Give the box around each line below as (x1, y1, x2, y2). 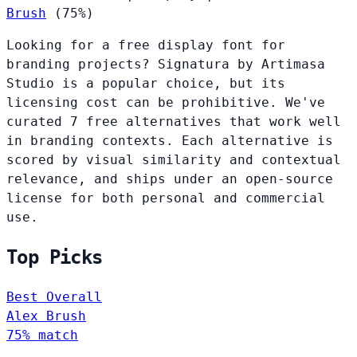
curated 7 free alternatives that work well (6, 114, 341, 130)
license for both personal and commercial (6, 190, 325, 206)
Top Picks (6, 246, 103, 269)
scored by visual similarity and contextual (6, 152, 341, 168)
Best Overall (6, 289, 102, 305)
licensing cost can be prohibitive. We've (6, 95, 325, 111)
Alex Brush (6, 308, 86, 324)
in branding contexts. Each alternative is (6, 133, 333, 149)
